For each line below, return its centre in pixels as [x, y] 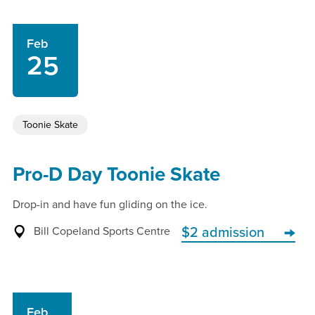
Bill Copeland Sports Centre [102, 231]
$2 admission [223, 233]
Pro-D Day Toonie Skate [116, 174]
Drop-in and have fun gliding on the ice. [110, 205]
